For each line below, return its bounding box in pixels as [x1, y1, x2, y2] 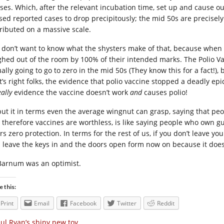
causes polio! [142, 87, 187, 97]
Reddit [157, 199, 174, 207]
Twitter [117, 199, 136, 207]
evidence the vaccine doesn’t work [12, 87, 130, 97]
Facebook [70, 199, 96, 207]
